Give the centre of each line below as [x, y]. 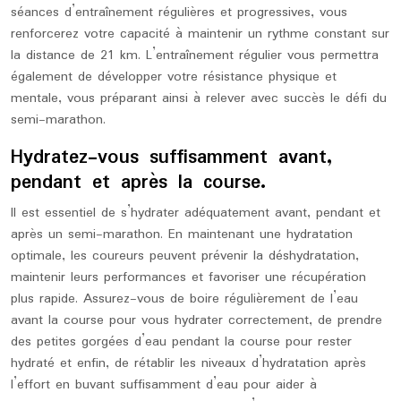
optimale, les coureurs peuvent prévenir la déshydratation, [185, 256]
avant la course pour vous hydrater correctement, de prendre [196, 320]
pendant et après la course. [138, 183]
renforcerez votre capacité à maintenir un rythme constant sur [200, 34]
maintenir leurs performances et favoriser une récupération [188, 277]
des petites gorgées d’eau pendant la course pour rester [181, 342]
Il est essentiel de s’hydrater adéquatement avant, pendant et [196, 213]
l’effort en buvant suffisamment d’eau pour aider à [164, 385]
